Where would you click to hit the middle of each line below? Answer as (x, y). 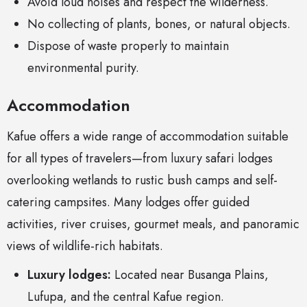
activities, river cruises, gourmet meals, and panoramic (153, 224)
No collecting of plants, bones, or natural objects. (159, 24)
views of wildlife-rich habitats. (85, 246)
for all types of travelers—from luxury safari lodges (140, 159)
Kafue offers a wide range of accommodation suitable (148, 137)
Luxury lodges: (69, 275)
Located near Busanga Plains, (190, 275)
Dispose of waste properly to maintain (128, 46)
